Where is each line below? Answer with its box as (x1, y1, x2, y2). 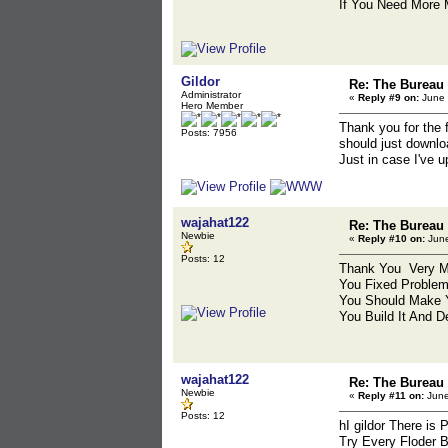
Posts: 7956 (181, 127, 237, 138)
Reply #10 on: (358, 233, 425, 244)
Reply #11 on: (358, 390, 424, 401)
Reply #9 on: (358, 92, 419, 103)
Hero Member (181, 100, 243, 111)
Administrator (181, 89, 241, 100)
